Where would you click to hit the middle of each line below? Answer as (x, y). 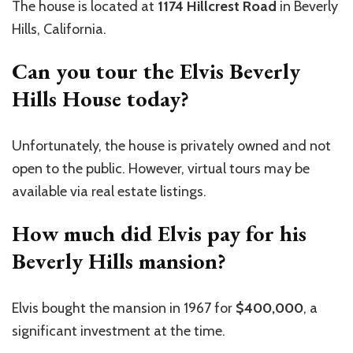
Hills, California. (59, 30)
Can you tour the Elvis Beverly (156, 71)
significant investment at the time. (119, 331)
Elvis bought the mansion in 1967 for (124, 308)
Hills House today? (100, 99)
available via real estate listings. (109, 192)
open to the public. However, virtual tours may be (161, 169)
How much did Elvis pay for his (159, 234)
